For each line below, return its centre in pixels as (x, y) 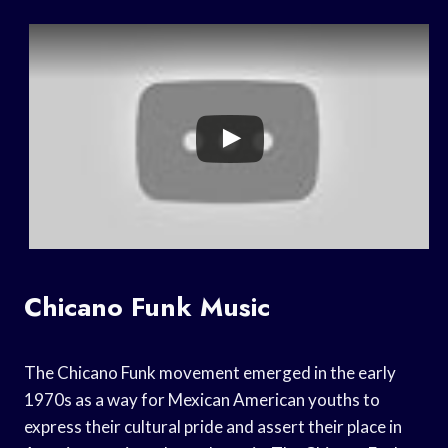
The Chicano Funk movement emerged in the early (210, 372)
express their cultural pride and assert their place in (213, 426)
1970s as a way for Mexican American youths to (202, 399)
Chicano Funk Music (147, 306)
